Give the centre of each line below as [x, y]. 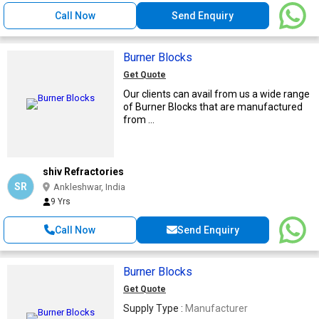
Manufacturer [216, 308]
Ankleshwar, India [89, 187]
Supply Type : [154, 308]
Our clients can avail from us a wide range [216, 94]
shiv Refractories [83, 171]
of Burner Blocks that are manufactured [213, 106]
